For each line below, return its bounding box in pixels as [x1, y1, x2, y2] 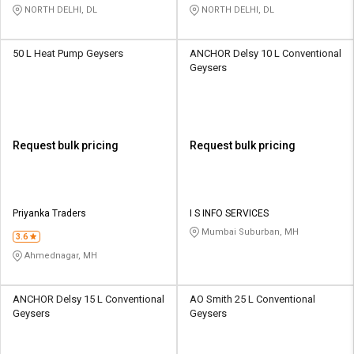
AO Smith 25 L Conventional [190, 292, 315, 305]
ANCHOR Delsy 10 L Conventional [190, 47, 341, 59]
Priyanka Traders [13, 207, 86, 219]
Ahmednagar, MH [22, 250, 97, 261]
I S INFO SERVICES [190, 207, 269, 219]
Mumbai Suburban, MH [199, 226, 299, 237]
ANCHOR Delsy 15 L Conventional [13, 292, 164, 305]
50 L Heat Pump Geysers [13, 47, 123, 59]
